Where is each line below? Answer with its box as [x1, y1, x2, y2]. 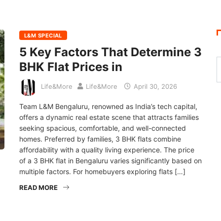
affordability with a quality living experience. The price [19, 145, 194, 154]
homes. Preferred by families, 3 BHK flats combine [19, 134, 181, 143]
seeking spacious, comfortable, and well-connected [19, 123, 186, 132]
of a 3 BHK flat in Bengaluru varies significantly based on [19, 156, 202, 165]
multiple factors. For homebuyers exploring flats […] [19, 167, 185, 176]
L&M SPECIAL [24, 32, 62, 39]
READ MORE [19, 183, 58, 191]
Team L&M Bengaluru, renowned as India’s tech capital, [19, 102, 197, 110]
